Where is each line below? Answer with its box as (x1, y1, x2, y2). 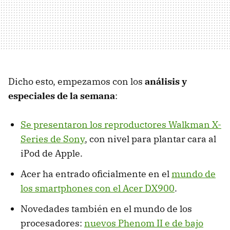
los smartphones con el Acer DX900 (21, 182, 175, 194)
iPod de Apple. (21, 147, 83, 159)
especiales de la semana (8, 89, 115, 102)
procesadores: (21, 217, 84, 229)
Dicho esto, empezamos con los (8, 75, 145, 87)
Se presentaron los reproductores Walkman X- (21, 118, 221, 130)
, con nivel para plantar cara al (85, 132, 216, 145)
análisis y (145, 75, 187, 87)
